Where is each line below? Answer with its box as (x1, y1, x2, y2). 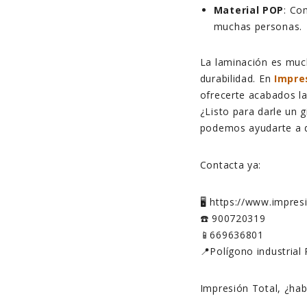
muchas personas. (213, 20, 302, 34)
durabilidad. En (199, 72, 274, 86)
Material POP (213, 3, 284, 17)
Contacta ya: (199, 158, 262, 172)
